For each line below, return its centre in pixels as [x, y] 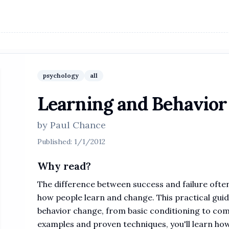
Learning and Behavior [132, 104]
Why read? [64, 166]
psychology [61, 75]
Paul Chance [78, 125]
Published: [56, 142]
